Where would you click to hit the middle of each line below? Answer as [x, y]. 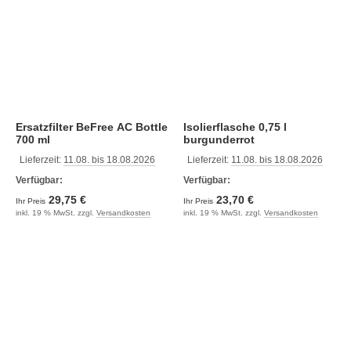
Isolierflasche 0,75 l [235, 127]
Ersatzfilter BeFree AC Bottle [92, 127]
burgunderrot [219, 139]
